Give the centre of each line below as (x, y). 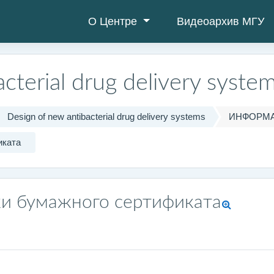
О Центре (114, 21)
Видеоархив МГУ (220, 21)
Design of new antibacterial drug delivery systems (106, 117)
